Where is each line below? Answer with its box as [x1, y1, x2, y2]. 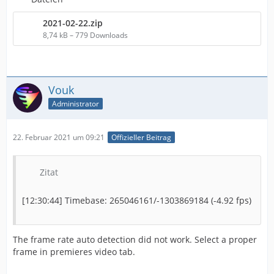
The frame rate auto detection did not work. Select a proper [13, 233, 257, 245]
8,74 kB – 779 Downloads [43, 29, 128, 40]
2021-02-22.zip [43, 17, 103, 29]
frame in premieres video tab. [13, 245, 135, 257]
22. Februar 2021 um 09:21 [13, 131, 105, 143]
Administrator [52, 98, 99, 109]
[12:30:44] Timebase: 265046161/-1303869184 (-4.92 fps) [22, 194, 251, 206]
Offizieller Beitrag [111, 131, 171, 143]
